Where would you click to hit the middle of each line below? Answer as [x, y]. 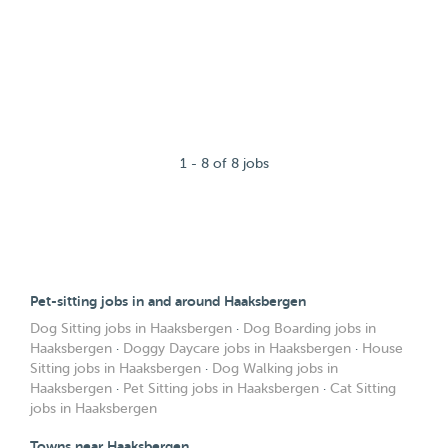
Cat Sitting [363, 388]
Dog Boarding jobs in [309, 328]
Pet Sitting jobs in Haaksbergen [221, 388]
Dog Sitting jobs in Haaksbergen [131, 328]
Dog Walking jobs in [275, 368]
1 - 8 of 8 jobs [224, 163]
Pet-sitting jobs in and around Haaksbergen [168, 301]
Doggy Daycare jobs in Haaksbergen [237, 348]
